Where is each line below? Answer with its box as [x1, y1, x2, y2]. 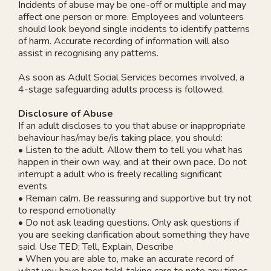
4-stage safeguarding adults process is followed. [18, 82, 224, 96]
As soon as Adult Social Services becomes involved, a [18, 70, 244, 84]
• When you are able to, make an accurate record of [18, 252, 233, 266]
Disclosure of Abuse [18, 106, 113, 120]
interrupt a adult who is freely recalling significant [18, 167, 222, 181]
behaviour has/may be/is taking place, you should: [18, 131, 223, 145]
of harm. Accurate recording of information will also [18, 34, 229, 48]
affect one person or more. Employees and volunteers [18, 10, 244, 24]
